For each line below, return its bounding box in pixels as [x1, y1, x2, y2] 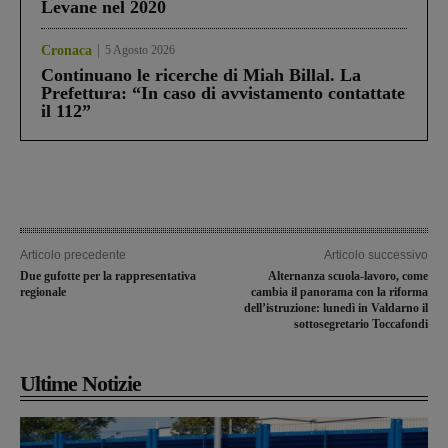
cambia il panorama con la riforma [250, 284, 428, 299]
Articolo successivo [323, 247, 428, 262]
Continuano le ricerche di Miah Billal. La [41, 64, 361, 85]
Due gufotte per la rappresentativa [20, 268, 196, 283]
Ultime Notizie [20, 370, 141, 396]
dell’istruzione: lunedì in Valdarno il [243, 300, 428, 315]
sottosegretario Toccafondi [293, 316, 428, 331]
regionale [20, 284, 66, 299]
